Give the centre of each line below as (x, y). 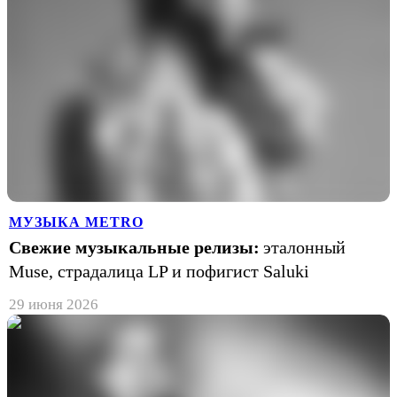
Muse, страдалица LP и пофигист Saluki (159, 271)
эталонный (304, 247)
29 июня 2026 (54, 304)
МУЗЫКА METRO (76, 222)
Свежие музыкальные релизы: (134, 247)
